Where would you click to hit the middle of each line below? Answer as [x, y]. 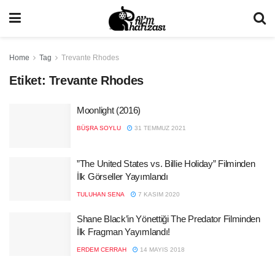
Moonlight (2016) [109, 110]
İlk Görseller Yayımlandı [122, 176]
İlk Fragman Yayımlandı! [124, 231]
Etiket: [29, 80]
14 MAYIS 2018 [161, 249]
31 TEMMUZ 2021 [159, 128]
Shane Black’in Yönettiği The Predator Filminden [168, 219]
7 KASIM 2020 [158, 194]
